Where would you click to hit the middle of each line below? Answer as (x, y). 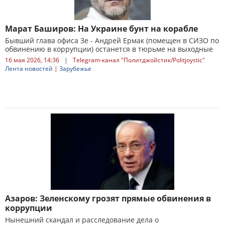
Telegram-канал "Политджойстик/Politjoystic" (139, 60)
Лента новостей (29, 69)
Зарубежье (75, 69)
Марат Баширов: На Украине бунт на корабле (101, 29)
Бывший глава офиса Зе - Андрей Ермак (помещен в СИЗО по (112, 40)
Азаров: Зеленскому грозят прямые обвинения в (108, 198)
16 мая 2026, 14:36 (32, 60)
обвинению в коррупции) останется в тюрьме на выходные (109, 49)
